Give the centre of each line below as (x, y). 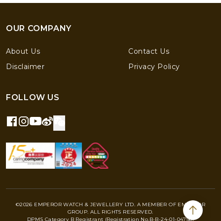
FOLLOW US (33, 97)
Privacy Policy (154, 67)
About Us (23, 51)
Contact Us (149, 51)
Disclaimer (25, 67)
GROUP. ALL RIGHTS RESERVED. (110, 212)
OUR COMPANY (39, 28)
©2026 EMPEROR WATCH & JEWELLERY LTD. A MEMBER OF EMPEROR (110, 204)
